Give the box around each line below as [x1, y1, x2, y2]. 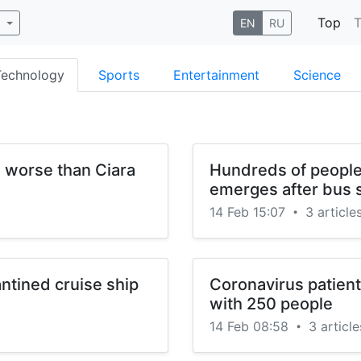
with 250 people [210, 294, 333, 313]
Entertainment [173, 67, 259, 83]
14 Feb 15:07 [210, 204, 289, 220]
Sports [98, 67, 139, 83]
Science [293, 67, 341, 83]
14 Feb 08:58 [210, 318, 293, 334]
